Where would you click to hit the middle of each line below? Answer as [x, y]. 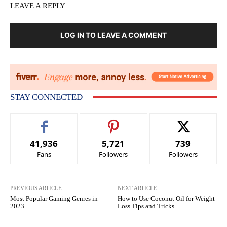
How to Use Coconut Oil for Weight [166, 199]
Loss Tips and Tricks [146, 206]
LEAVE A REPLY [38, 6]
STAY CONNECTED [46, 97]
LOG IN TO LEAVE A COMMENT [113, 35]
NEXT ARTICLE [138, 188]
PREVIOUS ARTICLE [36, 188]
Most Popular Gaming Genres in [54, 199]
